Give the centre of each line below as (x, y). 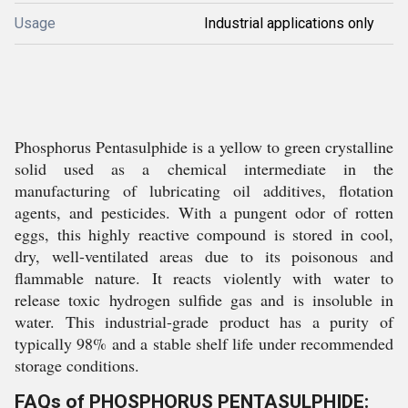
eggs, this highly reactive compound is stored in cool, (204, 234)
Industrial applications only (289, 23)
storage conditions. (77, 365)
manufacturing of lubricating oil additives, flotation (204, 190)
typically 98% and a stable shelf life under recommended (204, 343)
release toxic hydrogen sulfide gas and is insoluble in (204, 299)
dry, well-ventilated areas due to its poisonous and (204, 255)
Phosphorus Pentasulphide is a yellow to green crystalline (204, 146)
